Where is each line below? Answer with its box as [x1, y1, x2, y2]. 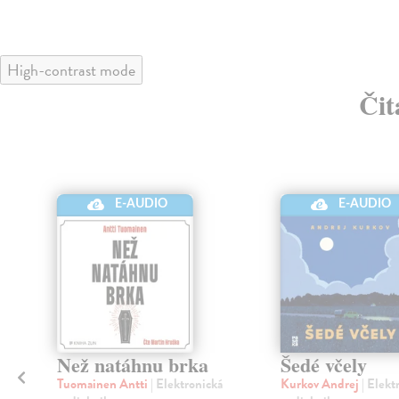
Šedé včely [280, 350, 367, 380]
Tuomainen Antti [56, 374, 151, 395]
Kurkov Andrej [280, 374, 362, 395]
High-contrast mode [7, 57, 135, 82]
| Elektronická [150, 374, 223, 395]
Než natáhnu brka [56, 350, 208, 380]
